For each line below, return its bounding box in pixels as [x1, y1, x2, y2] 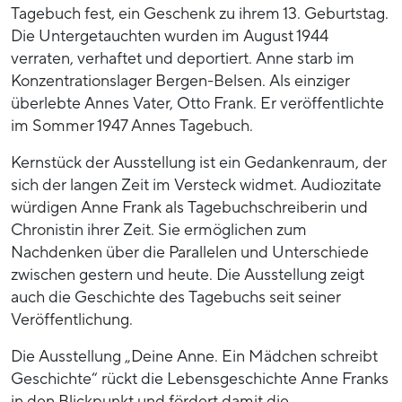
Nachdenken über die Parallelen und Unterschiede [11, 241, 369, 263]
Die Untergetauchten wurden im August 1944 [11, 25, 328, 47]
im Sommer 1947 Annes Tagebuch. [11, 115, 253, 136]
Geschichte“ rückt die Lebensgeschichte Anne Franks [11, 368, 389, 389]
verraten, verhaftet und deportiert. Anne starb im [11, 48, 354, 69]
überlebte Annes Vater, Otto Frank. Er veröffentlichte [11, 92, 384, 114]
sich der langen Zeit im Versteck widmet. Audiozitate [11, 174, 381, 196]
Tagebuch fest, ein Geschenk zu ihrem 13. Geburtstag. [11, 3, 389, 24]
